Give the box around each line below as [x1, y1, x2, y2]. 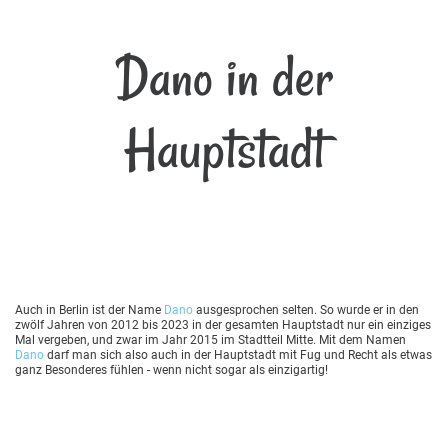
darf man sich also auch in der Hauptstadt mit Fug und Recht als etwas [44, 347, 432, 362]
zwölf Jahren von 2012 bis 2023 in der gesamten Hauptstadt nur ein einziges [15, 317, 431, 332]
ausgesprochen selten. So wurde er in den [193, 302, 419, 317]
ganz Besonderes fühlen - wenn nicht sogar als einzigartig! [15, 362, 328, 377]
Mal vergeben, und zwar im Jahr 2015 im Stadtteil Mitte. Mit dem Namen [15, 332, 406, 347]
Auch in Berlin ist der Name [15, 302, 164, 317]
